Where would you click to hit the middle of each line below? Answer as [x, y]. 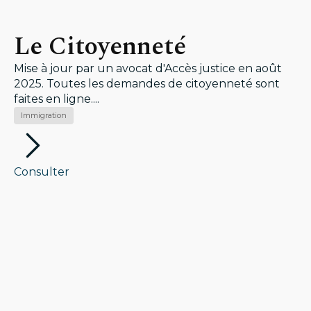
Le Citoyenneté [100, 47]
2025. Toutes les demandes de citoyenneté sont [147, 84]
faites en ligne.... [57, 99]
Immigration [44, 115]
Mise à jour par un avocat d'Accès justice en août [148, 68]
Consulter [42, 172]
